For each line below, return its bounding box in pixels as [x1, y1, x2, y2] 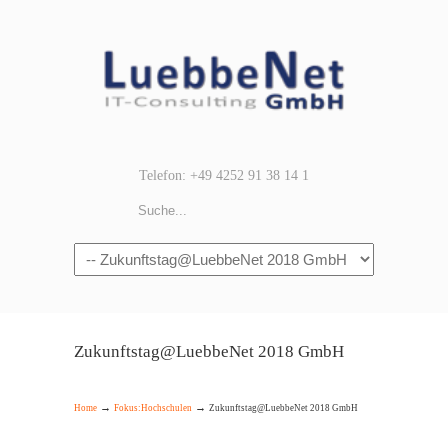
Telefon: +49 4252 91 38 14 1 [139, 168, 309, 183]
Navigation [74, 247, 136, 262]
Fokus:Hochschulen [114, 403, 192, 413]
